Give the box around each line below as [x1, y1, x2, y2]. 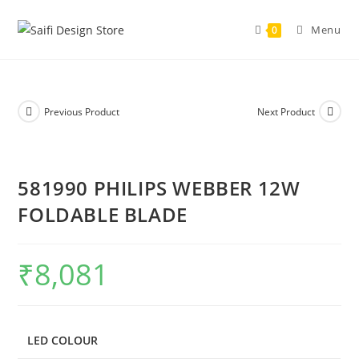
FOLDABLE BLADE [18, 201, 188, 228]
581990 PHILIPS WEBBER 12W [18, 175, 301, 201]
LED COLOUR [27, 333, 99, 348]
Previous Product [44, 104, 120, 119]
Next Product [256, 104, 315, 119]
